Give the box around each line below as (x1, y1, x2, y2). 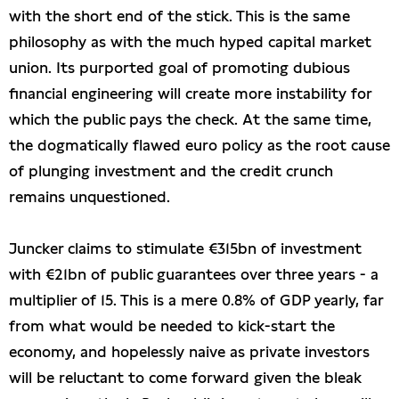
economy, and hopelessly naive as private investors (9, 343, 370, 362)
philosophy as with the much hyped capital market (9, 33, 371, 52)
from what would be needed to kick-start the (9, 317, 335, 336)
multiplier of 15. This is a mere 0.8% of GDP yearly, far (9, 291, 383, 310)
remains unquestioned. (9, 188, 170, 207)
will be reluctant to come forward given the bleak (9, 369, 362, 387)
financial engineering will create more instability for (9, 85, 371, 103)
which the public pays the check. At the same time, (9, 110, 371, 129)
